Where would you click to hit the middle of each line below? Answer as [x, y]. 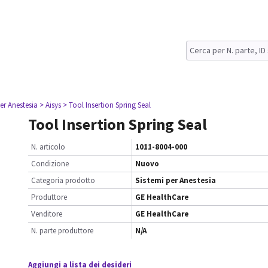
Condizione [50, 164]
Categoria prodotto [63, 180]
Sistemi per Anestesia [176, 180]
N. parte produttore [62, 231]
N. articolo [48, 147]
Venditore [47, 214]
